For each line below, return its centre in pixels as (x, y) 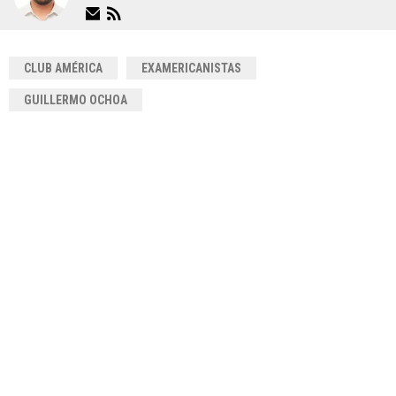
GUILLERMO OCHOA (76, 100)
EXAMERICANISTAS (191, 69)
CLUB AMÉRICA (63, 69)
